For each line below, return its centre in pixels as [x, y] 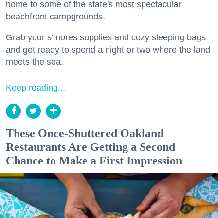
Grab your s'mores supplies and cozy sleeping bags [106, 37]
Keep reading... [36, 87]
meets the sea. [35, 62]
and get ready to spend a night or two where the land [108, 49]
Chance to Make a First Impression [94, 160]
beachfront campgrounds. [55, 16]
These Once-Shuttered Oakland [85, 133]
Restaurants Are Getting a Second [91, 147]
